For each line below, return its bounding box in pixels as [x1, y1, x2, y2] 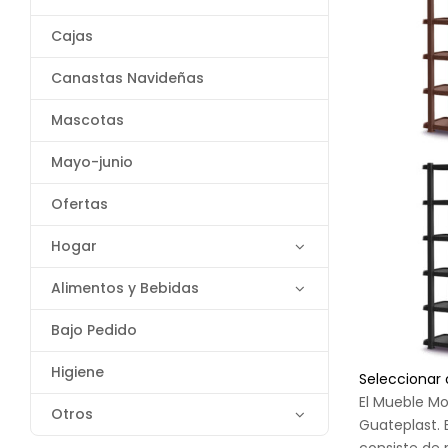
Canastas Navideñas [51, 68, 204, 88]
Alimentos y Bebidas [51, 278, 199, 298]
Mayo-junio [51, 152, 133, 172]
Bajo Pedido [51, 320, 137, 340]
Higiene [51, 362, 104, 382]
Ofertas [51, 194, 108, 214]
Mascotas [51, 110, 124, 130]
